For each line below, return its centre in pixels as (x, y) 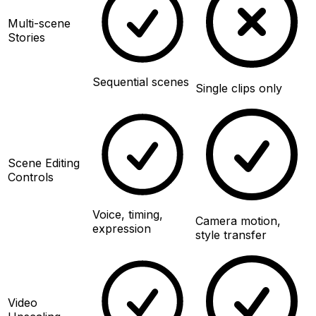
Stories (26, 37)
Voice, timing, (128, 214)
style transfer (231, 235)
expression (122, 228)
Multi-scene (39, 23)
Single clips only (239, 88)
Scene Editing (44, 163)
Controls (31, 177)
